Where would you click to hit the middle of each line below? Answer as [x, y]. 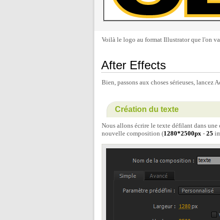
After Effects [134, 65]
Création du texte [147, 110]
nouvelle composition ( [133, 134]
